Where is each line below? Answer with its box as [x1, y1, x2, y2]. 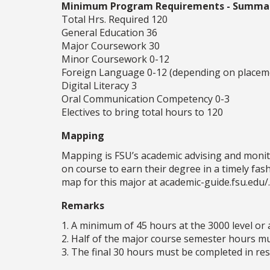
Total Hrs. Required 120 [61, 13, 168, 27]
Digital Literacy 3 [61, 79, 137, 93]
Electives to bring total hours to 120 [61, 105, 223, 119]
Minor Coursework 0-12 [61, 52, 169, 66]
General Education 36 [61, 26, 157, 40]
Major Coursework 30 [61, 39, 160, 53]
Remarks [61, 199, 104, 213]
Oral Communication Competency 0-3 [61, 92, 230, 106]
